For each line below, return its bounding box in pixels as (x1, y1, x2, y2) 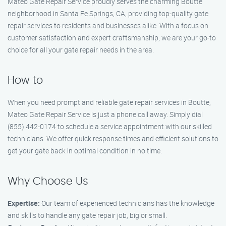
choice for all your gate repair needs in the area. (8, 45, 154, 54)
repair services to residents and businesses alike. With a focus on (8, 21, 208, 30)
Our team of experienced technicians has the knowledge (40, 198, 214, 208)
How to (8, 75, 43, 86)
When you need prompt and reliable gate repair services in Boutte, (8, 97, 211, 107)
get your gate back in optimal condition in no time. (8, 146, 162, 155)
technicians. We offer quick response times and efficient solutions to (8, 134, 218, 143)
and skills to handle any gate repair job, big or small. (8, 210, 167, 220)
